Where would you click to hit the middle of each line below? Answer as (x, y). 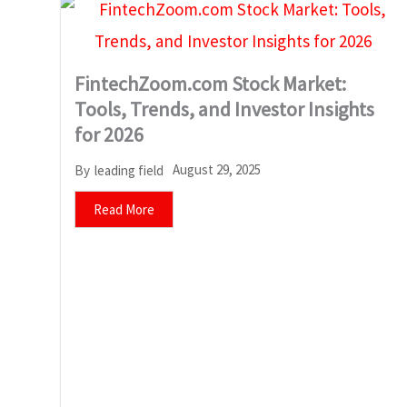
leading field (129, 170)
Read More (124, 209)
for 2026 (111, 134)
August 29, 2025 (217, 169)
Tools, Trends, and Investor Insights (224, 109)
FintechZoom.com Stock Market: (210, 84)
